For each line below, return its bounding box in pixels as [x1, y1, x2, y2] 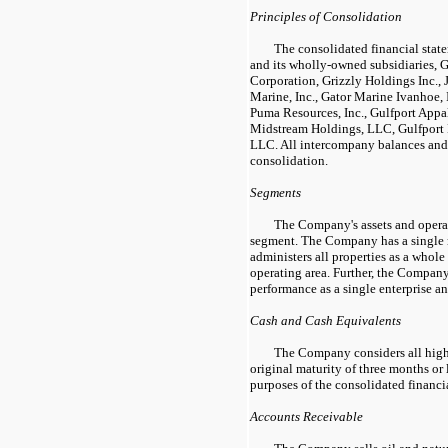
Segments [250, 184, 301, 200]
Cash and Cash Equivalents [250, 312, 401, 328]
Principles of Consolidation [250, 8, 402, 24]
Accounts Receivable [250, 408, 363, 424]
